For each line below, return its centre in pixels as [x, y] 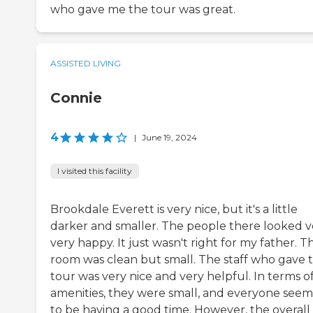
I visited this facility [95, 170]
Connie [76, 97]
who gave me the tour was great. [143, 9]
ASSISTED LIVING [86, 63]
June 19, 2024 [169, 137]
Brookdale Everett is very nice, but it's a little [174, 209]
